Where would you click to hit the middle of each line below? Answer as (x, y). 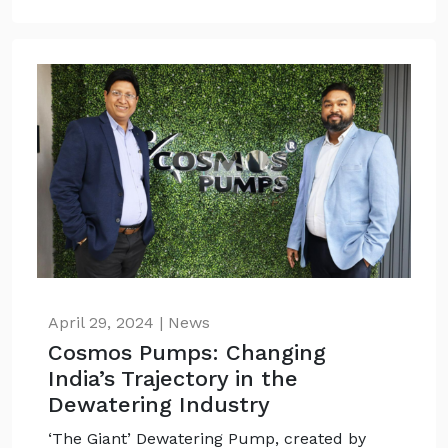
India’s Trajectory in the (173, 378)
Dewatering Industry (159, 404)
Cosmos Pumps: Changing (187, 352)
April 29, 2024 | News (129, 322)
